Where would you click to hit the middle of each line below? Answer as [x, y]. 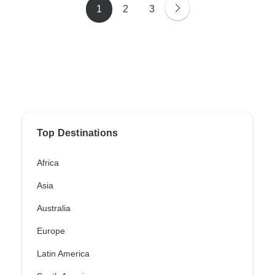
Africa [48, 163]
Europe [51, 231]
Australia [54, 208]
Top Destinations [78, 133]
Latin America [63, 254]
